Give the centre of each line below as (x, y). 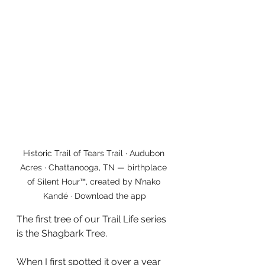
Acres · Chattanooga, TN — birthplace (95, 168)
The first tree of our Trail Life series (93, 219)
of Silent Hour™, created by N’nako (95, 182)
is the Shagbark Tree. (62, 234)
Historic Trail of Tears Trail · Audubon (95, 153)
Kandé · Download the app (95, 196)
